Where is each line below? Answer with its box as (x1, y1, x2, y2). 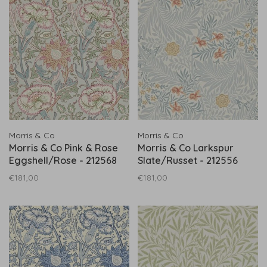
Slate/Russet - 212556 (138, 154, 238, 166)
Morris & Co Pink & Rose (9, 142, 118, 154)
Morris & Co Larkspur (138, 142, 234, 154)
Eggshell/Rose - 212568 (9, 154, 117, 166)
